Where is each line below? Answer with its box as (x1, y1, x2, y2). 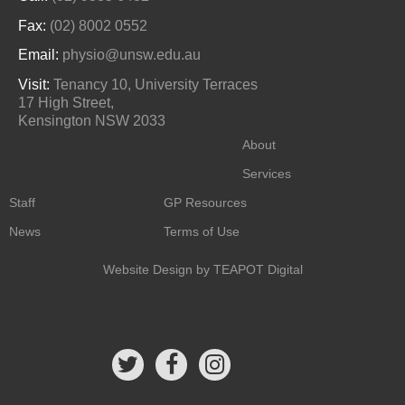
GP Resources (163, 194, 247, 210)
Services (242, 165, 291, 181)
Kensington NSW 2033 (18, 113, 165, 129)
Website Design (102, 261, 193, 277)
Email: (18, 47, 59, 63)
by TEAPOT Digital (192, 261, 303, 277)
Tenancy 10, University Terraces (50, 77, 258, 93)
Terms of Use (163, 223, 240, 239)
